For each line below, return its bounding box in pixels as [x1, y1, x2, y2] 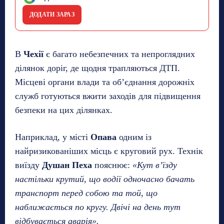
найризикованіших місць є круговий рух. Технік [15, 145, 203, 156]
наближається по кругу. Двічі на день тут [15, 201, 180, 212]
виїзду [15, 159, 42, 170]
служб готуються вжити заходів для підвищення [15, 90, 200, 101]
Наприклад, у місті [15, 131, 90, 142]
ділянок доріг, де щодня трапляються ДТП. [15, 62, 180, 73]
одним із [116, 131, 151, 142]
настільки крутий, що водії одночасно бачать [15, 173, 194, 184]
